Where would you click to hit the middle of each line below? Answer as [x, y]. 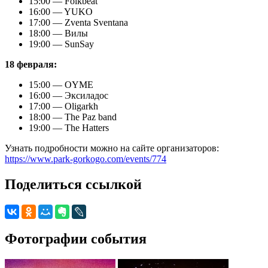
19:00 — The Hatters [69, 128]
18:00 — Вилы [58, 33]
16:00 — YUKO [61, 12]
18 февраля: [31, 65]
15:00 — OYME [61, 85]
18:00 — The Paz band [73, 117]
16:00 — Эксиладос [68, 96]
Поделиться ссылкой [73, 185]
